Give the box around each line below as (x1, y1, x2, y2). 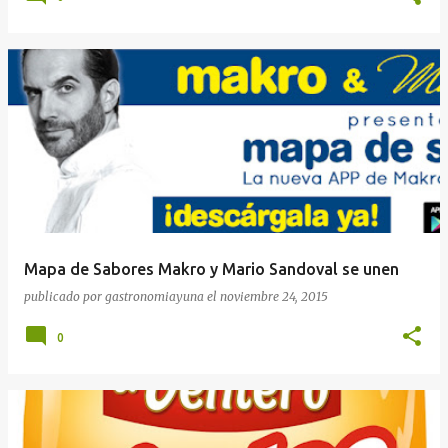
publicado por (24, 288, 105, 304)
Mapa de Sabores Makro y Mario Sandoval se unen (24, 259, 399, 278)
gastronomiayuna (105, 288, 204, 304)
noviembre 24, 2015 (220, 288, 328, 304)
